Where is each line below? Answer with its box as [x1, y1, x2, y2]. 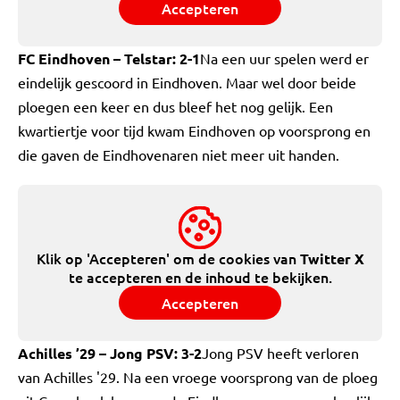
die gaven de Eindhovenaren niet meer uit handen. [18, 146, 339, 163]
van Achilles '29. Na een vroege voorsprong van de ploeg [18, 368, 378, 386]
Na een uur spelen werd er [200, 49, 369, 67]
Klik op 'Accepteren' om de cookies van [36, 248, 300, 268]
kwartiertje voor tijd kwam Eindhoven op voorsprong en [18, 121, 371, 139]
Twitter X [299, 249, 364, 268]
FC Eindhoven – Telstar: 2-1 [18, 49, 200, 68]
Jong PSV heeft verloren [202, 344, 359, 362]
